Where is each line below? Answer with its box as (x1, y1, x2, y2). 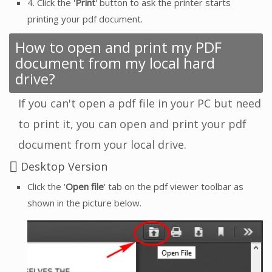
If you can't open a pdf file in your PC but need (18, 95, 261, 110)
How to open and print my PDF (15, 36, 222, 57)
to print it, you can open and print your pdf (18, 116, 246, 131)
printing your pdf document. (27, 12, 143, 25)
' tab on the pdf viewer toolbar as (104, 180, 243, 193)
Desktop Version (18, 158, 107, 174)
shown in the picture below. (27, 197, 141, 209)
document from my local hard (15, 52, 215, 73)
